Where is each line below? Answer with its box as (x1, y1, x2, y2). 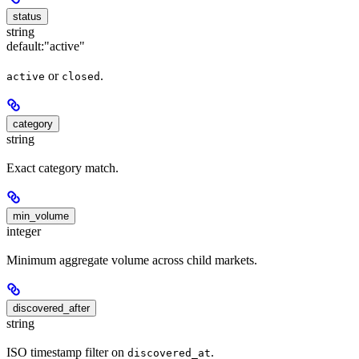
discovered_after (13, 302, 90, 315)
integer (6, 224, 41, 238)
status (13, 10, 42, 23)
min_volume (13, 209, 69, 222)
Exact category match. (6, 160, 119, 175)
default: (6, 39, 44, 54)
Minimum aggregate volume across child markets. (6, 253, 257, 268)
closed (62, 70, 100, 83)
